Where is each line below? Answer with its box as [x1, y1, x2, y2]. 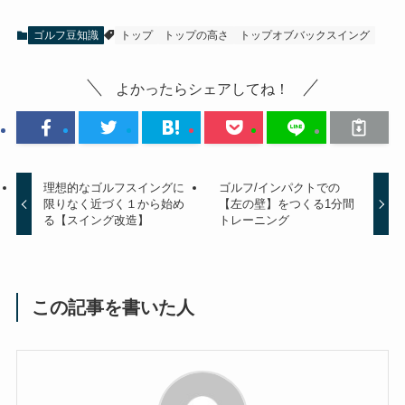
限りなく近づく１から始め [43, 197, 185, 212]
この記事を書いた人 [32, 297, 195, 318]
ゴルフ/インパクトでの [218, 181, 340, 195]
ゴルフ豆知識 [33, 29, 99, 42]
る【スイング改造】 [43, 213, 150, 228]
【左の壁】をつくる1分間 [218, 197, 354, 212]
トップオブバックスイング [239, 29, 370, 42]
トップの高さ [163, 29, 229, 42]
